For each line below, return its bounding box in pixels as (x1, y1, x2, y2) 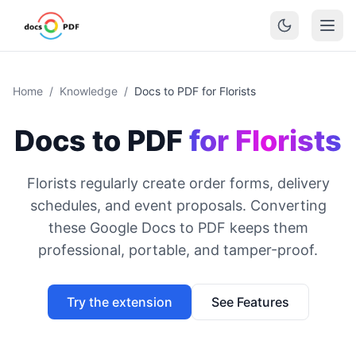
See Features (211, 294, 289, 310)
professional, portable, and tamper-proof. (38, 242, 318, 258)
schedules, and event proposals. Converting (29, 197, 327, 214)
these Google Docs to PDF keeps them (48, 219, 308, 236)
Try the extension (66, 294, 172, 310)
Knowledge (60, 84, 118, 98)
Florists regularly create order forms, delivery (26, 175, 330, 192)
